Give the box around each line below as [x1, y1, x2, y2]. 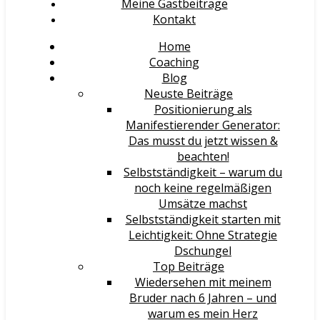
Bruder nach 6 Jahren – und [129, 290, 276, 306]
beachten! [176, 149, 229, 164]
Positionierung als [154, 101, 252, 117]
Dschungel [174, 243, 231, 259]
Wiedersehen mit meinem [134, 274, 271, 290]
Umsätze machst [159, 196, 247, 211]
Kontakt [153, 11, 196, 27]
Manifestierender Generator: [126, 117, 280, 133]
